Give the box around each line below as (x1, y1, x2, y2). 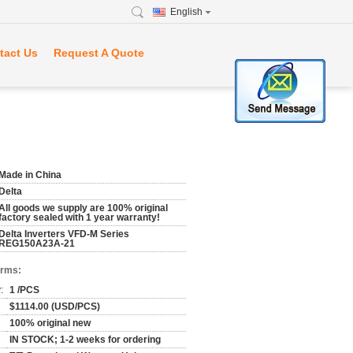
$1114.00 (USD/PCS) (9, 301, 100, 312)
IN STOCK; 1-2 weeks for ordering (9, 334, 161, 345)
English (170, 6, 203, 17)
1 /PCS (9, 284, 39, 295)
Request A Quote (54, 46, 144, 59)
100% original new (9, 318, 91, 329)
